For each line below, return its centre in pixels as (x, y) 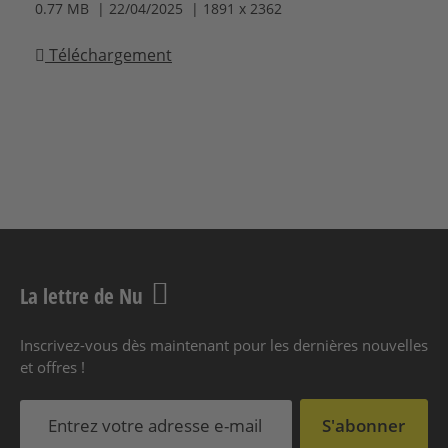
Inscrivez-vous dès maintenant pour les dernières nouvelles (224, 345)
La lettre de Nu (81, 296)
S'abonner (364, 426)
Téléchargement (108, 55)
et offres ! (52, 367)
